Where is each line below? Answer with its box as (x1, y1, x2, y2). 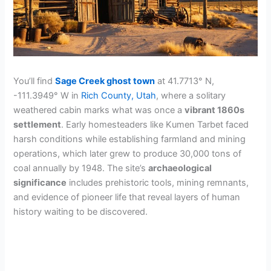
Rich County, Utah (81, 90, 157, 101)
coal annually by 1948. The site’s (13, 162, 149, 174)
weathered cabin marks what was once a (13, 104, 185, 116)
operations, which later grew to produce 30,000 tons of (13, 148, 242, 159)
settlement (13, 119, 62, 130)
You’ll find (13, 75, 56, 87)
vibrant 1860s (184, 104, 245, 116)
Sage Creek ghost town (55, 75, 155, 87)
